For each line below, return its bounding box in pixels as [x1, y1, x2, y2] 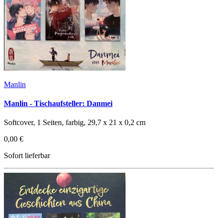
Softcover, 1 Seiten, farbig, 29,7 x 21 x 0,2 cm [4, 118, 145, 127]
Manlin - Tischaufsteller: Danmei [4, 99, 112, 108]
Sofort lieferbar [4, 151, 50, 160]
